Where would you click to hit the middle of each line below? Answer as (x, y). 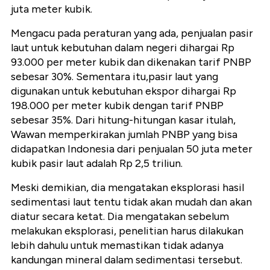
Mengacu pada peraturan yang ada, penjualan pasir (132, 33)
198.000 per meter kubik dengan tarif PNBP (117, 106)
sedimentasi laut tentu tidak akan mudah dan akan (131, 202)
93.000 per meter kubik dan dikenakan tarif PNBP (131, 62)
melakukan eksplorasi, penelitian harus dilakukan (127, 231)
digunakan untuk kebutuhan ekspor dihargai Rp (124, 91)
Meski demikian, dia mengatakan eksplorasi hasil (127, 188)
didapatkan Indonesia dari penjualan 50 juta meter (132, 149)
